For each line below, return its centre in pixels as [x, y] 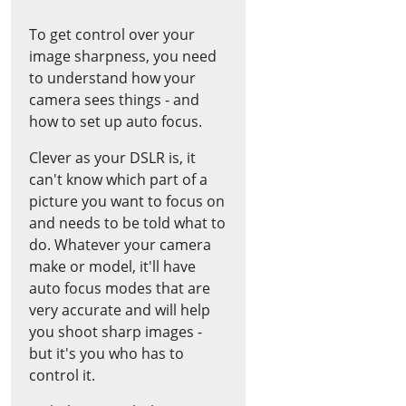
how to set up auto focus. [116, 121]
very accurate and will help [120, 309]
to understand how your [112, 77]
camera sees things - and [114, 99]
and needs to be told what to [127, 222]
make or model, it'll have [112, 266]
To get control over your [112, 34]
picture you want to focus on [127, 201]
